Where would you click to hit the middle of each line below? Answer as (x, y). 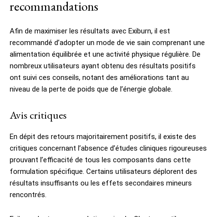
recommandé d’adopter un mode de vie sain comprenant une (107, 42)
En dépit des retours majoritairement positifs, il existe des (103, 136)
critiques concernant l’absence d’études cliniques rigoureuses (108, 148)
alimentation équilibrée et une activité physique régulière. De (105, 54)
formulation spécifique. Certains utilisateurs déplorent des (103, 171)
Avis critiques (38, 115)
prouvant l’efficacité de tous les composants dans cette (100, 160)
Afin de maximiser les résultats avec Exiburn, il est (90, 31)
